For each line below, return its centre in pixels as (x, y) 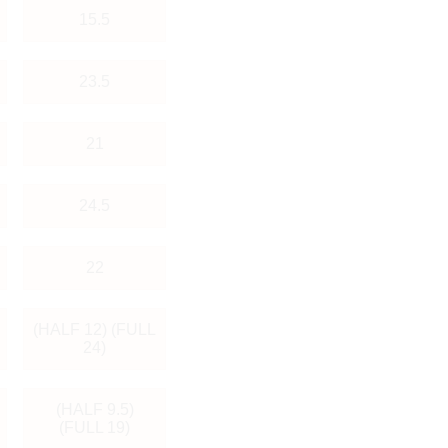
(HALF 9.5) (94, 409)
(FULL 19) (94, 427)
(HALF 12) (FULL (94, 329)
